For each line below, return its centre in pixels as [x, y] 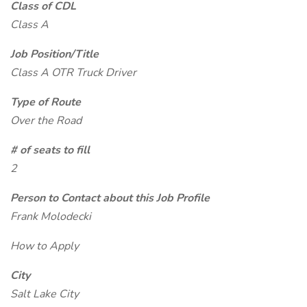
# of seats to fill [50, 150]
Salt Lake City [45, 294]
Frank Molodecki [51, 217]
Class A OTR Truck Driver [73, 73]
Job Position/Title [54, 54]
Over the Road [46, 121]
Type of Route [46, 102]
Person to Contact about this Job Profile [110, 198]
